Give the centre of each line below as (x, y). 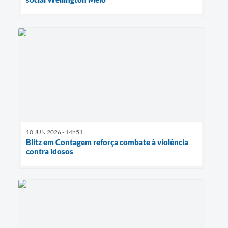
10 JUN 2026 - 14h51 (54, 132)
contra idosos (50, 151)
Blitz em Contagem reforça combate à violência (107, 142)
